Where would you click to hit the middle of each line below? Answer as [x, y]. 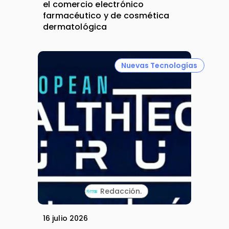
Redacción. [121, 191]
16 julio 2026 [66, 219]
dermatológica [75, 27]
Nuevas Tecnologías [159, 65]
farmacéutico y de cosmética [106, 16]
